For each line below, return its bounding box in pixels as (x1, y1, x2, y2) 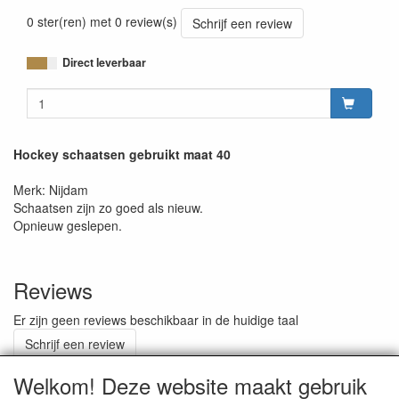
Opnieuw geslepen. (13, 216, 122, 235)
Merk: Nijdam (13, 181, 88, 199)
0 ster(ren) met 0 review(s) (27, 12, 177, 31)
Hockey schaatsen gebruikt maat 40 (13, 145, 231, 164)
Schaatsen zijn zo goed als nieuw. (13, 199, 203, 217)
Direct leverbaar (62, 54, 146, 71)
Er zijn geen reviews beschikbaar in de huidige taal (13, 311, 298, 330)
